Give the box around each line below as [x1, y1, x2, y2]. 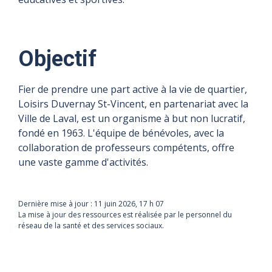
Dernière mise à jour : [18, 198, 94, 209]
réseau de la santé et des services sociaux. [18, 220, 164, 231]
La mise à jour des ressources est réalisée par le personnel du [18, 209, 232, 220]
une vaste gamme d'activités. [18, 155, 148, 169]
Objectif [18, 46, 97, 72]
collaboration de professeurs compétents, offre [18, 140, 234, 154]
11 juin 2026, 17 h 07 [94, 198, 164, 209]
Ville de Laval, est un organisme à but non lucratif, [18, 111, 245, 125]
